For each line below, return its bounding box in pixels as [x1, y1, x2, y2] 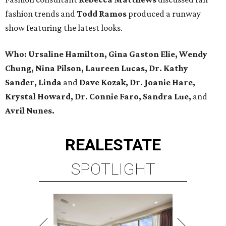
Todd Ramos [77, 9, 127, 19]
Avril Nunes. [5, 105, 54, 116]
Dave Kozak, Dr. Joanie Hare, [79, 77, 195, 88]
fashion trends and [5, 9, 77, 19]
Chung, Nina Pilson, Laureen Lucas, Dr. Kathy [5, 63, 188, 74]
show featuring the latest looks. [5, 23, 123, 33]
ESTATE [104, 135, 161, 155]
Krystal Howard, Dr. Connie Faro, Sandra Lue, [5, 91, 193, 102]
